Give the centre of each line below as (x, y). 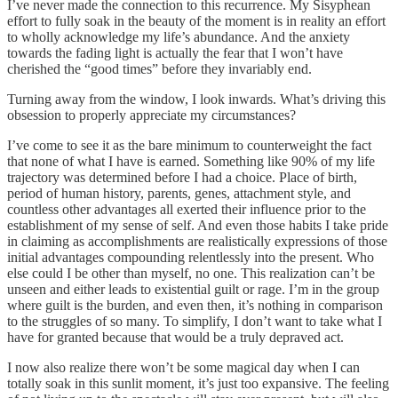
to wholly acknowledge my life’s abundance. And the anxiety (179, 36)
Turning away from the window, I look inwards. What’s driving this (196, 99)
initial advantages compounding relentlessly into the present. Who (191, 257)
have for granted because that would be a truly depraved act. (175, 337)
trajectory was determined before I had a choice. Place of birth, (182, 177)
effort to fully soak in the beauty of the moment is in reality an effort (196, 20)
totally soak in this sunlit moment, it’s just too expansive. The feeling (198, 383)
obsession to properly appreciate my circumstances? (151, 115)
